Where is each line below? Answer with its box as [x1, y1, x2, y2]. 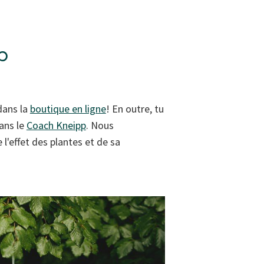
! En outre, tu [105, 102, 164, 116]
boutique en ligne [29, 102, 106, 116]
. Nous [85, 118, 114, 133]
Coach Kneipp [26, 118, 86, 133]
